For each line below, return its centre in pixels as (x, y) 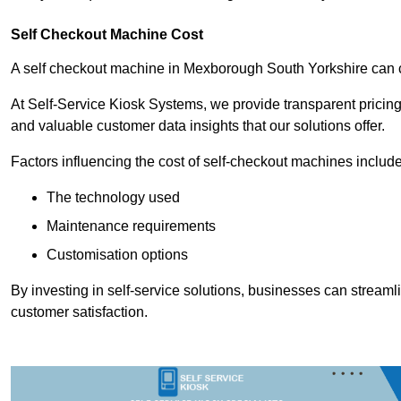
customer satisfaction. (79, 312)
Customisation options (117, 255)
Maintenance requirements (131, 226)
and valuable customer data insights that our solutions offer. (198, 126)
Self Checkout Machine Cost (107, 35)
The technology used (113, 198)
